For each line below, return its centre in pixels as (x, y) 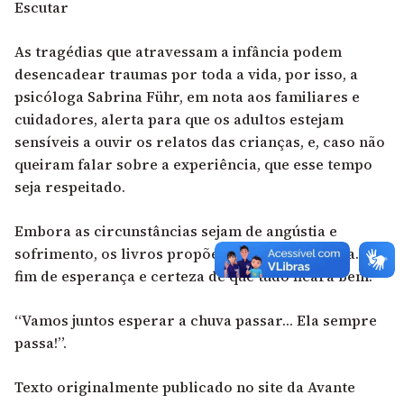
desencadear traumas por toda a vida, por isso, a (186, 74)
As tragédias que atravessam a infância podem (178, 52)
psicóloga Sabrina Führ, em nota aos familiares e (187, 97)
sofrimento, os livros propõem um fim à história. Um (201, 254)
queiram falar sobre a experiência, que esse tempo (193, 165)
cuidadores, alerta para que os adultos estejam (179, 119)
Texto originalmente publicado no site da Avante (185, 387)
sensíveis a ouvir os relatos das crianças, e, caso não (200, 142)
